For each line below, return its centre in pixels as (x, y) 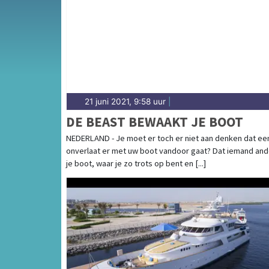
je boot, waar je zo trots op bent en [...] (136, 163)
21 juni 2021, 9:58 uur (125, 101)
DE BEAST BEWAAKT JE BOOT (155, 121)
